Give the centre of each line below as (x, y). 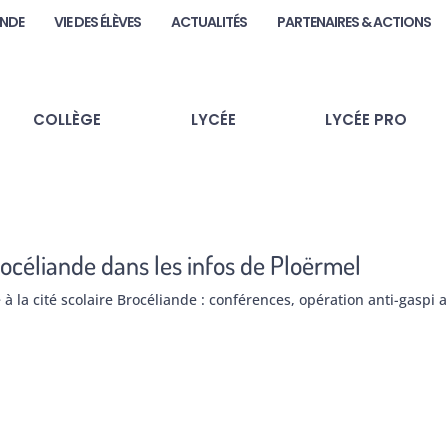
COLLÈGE (66, 119)
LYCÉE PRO (366, 119)
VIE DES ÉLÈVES (98, 22)
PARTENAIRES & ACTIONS (354, 22)
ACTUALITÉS (209, 22)
